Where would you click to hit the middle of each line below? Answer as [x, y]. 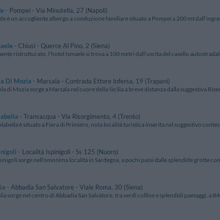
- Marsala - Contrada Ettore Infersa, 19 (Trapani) [101, 81]
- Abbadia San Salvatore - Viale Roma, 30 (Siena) [74, 187]
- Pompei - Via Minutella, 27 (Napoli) [56, 11]
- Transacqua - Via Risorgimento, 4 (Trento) [79, 117]
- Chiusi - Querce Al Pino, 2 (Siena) [61, 46]
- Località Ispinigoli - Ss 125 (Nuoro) [68, 152]
